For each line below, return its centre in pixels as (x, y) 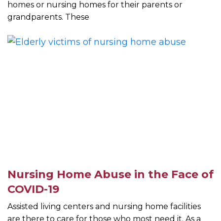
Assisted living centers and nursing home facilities (104, 206)
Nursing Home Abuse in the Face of (110, 174)
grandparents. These (48, 17)
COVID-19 (33, 189)
